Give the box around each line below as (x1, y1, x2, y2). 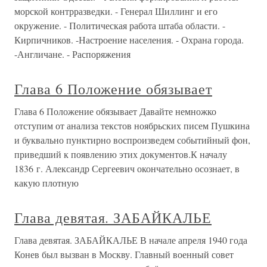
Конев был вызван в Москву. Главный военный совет (14, 248, 234, 260)
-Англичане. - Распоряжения (14, 48, 131, 60)
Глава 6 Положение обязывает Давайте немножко (14, 105, 216, 117)
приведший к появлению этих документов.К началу (14, 148, 227, 160)
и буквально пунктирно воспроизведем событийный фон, (14, 133, 250, 146)
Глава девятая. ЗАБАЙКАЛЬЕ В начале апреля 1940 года (14, 234, 247, 246)
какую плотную (14, 176, 79, 189)
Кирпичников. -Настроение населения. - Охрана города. (14, 33, 244, 46)
